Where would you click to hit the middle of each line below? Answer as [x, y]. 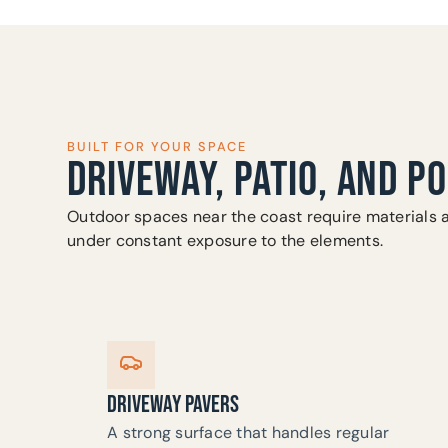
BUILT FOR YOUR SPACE [157, 146]
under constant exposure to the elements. [225, 240]
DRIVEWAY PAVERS [173, 404]
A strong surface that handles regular [248, 432]
